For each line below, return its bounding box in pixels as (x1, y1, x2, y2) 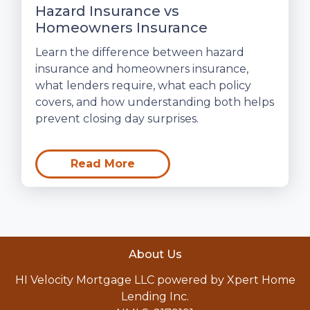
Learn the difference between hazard (35, 46, 244, 60)
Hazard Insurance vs (35, 3, 179, 20)
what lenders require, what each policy (35, 79, 251, 93)
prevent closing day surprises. (35, 112, 199, 126)
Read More (71, 157, 135, 171)
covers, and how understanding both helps (35, 95, 274, 109)
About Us (128, 248, 182, 262)
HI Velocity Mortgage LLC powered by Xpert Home (15, 273, 295, 287)
